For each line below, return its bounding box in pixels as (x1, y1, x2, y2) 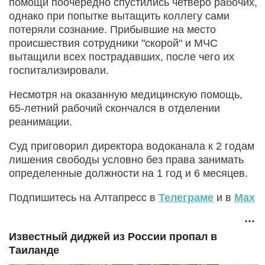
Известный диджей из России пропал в (9, 230, 217, 243)
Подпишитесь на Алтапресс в (9, 191, 159, 203)
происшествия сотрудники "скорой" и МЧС (9, 37, 218, 49)
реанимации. (9, 115, 72, 128)
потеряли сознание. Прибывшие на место (9, 23, 216, 35)
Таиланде (9, 244, 59, 256)
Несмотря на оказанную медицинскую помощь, (9, 88, 243, 101)
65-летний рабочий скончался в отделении (9, 102, 220, 114)
